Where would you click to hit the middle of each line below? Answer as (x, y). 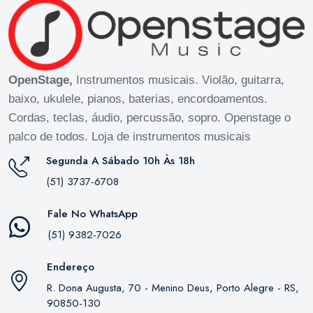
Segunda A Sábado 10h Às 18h (121, 160)
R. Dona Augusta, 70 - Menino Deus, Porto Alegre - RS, (173, 287)
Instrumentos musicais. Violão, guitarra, (179, 80)
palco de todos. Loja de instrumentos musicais (130, 136)
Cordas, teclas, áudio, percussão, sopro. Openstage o (150, 117)
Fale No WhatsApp (93, 213)
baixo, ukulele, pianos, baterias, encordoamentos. (138, 99)
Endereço (71, 267)
